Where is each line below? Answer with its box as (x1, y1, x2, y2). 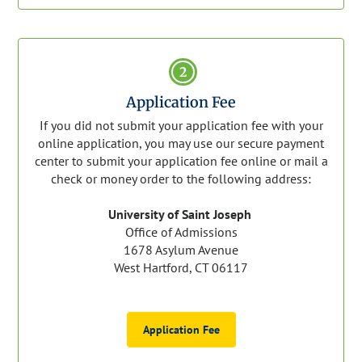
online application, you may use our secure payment (38, 134, 324, 151)
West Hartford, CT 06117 (114, 259, 248, 276)
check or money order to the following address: (51, 170, 311, 187)
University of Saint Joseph (107, 205, 255, 222)
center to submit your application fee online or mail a (34, 152, 328, 169)
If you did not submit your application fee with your (39, 116, 323, 133)
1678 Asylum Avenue (124, 241, 238, 258)
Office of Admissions (124, 223, 238, 240)
